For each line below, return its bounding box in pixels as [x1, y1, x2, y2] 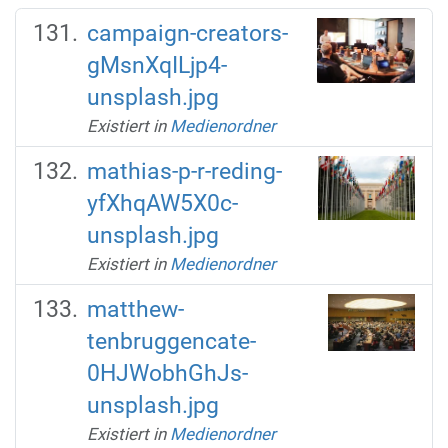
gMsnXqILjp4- [86, 51, 227, 79]
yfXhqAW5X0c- [86, 189, 238, 217]
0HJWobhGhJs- [86, 359, 248, 387]
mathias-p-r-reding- [86, 157, 282, 185]
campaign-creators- [86, 19, 288, 47]
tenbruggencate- [86, 327, 256, 355]
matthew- [86, 295, 184, 323]
